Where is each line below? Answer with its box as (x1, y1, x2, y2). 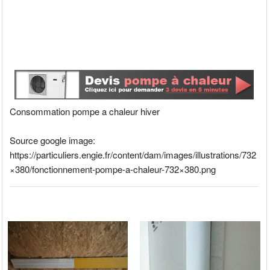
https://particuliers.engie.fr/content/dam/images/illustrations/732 (10, 148, 257, 161)
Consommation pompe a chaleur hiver (10, 104, 160, 118)
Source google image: (10, 133, 96, 146)
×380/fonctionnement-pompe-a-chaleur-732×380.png (10, 162, 216, 175)
